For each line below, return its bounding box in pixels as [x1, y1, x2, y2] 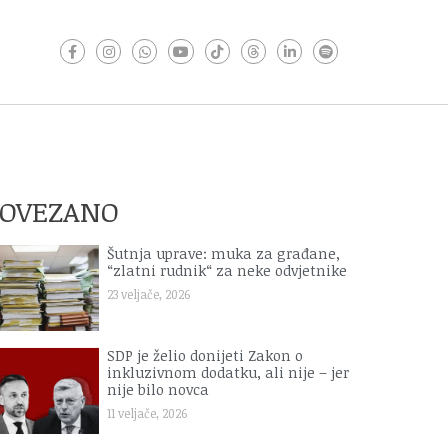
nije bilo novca [107, 380, 210, 400]
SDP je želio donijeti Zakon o [107, 346, 304, 366]
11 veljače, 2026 [107, 405, 188, 422]
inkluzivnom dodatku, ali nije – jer [107, 363, 350, 383]
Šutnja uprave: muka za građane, [107, 244, 341, 263]
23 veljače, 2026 [107, 286, 191, 302]
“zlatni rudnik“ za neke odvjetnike [107, 261, 348, 280]
